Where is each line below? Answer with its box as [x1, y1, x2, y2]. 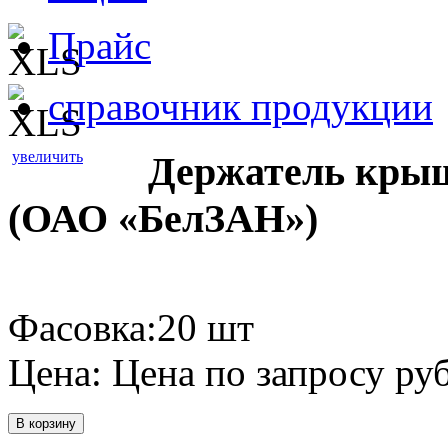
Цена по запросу [112, 351, 385, 395]
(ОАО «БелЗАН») [8, 195, 318, 241]
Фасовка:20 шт [8, 306, 254, 350]
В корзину [16, 416, 76, 432]
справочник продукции [48, 85, 433, 128]
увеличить [12, 147, 83, 165]
